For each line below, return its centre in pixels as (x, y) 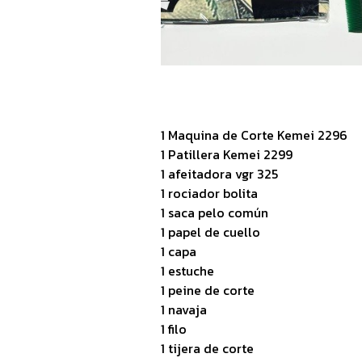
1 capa (179, 251)
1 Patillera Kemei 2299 (227, 154)
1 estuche (187, 271)
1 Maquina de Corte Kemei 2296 (254, 135)
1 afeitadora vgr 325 (219, 174)
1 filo (174, 329)
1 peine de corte (208, 290)
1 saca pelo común (215, 213)
